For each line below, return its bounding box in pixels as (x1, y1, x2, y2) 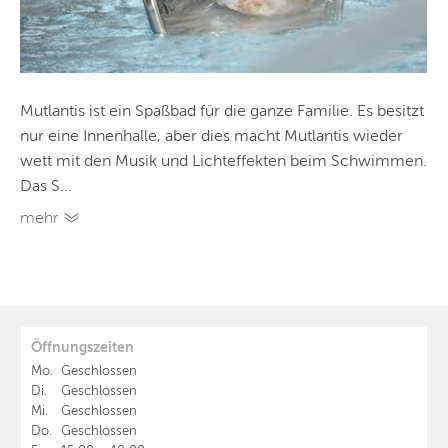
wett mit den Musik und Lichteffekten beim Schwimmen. (20, 152, 427, 171)
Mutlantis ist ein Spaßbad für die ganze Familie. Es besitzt (20, 102, 424, 121)
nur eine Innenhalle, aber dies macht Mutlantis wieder (20, 127, 403, 146)
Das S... (20, 177, 72, 196)
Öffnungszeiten (31, 339, 134, 356)
